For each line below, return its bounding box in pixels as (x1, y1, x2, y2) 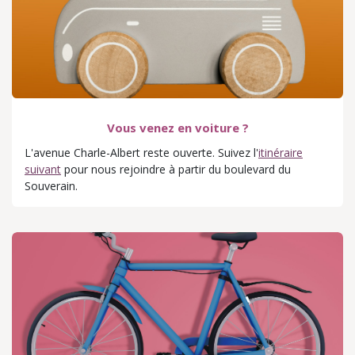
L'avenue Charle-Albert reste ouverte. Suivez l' (25, 144, 258, 160)
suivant (25, 161, 61, 177)
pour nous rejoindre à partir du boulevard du (61, 161, 291, 177)
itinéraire (258, 144, 303, 160)
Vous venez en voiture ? (106, 119, 249, 136)
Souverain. (25, 177, 78, 193)
